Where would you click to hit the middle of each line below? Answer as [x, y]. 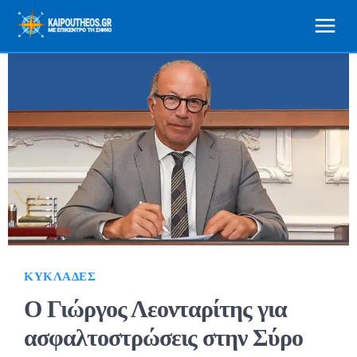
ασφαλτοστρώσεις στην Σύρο [163, 337]
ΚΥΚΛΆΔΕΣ [60, 276]
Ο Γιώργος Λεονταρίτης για [155, 308]
